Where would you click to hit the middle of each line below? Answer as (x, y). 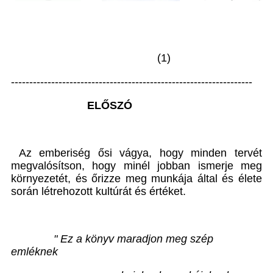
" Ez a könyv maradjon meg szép (112, 239)
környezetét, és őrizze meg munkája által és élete (136, 178)
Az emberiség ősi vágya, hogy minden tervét (136, 153)
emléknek (34, 251)
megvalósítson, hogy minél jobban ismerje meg (136, 165)
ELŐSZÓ (72, 105)
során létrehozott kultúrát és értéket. (98, 191)
